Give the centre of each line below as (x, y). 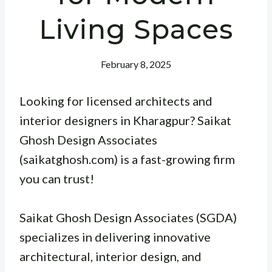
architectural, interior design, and (110, 256)
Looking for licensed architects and (116, 100)
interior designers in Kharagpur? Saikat (125, 120)
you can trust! (57, 178)
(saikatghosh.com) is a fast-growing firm (127, 159)
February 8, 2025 (136, 64)
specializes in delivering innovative (115, 236)
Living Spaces (136, 29)
